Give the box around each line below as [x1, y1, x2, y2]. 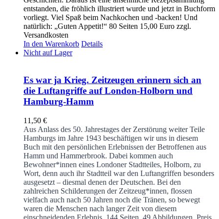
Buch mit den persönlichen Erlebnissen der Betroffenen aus [23, 143, 206, 152]
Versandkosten [23, 30, 68, 39]
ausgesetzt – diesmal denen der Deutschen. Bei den [23, 178, 181, 187]
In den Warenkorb [23, 39, 79, 48]
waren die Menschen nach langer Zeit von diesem [23, 204, 176, 213]
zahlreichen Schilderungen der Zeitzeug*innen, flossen [23, 187, 192, 196]
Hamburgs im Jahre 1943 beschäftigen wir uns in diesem [23, 134, 198, 143]
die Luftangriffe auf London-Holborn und [23, 86, 193, 96]
